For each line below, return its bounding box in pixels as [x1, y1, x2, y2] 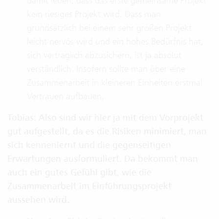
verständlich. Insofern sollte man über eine [27, 63, 185, 74]
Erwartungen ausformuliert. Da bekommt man [7, 153, 198, 165]
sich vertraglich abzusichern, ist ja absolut [27, 49, 181, 61]
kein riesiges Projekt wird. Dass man [27, 8, 161, 20]
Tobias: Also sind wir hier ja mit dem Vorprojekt [7, 112, 203, 124]
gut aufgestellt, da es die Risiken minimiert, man [7, 126, 207, 137]
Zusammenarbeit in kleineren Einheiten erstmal [27, 77, 202, 88]
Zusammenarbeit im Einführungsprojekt [7, 180, 172, 192]
